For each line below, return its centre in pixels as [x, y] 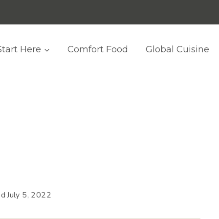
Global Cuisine [178, 49]
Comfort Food [98, 49]
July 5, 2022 [29, 195]
